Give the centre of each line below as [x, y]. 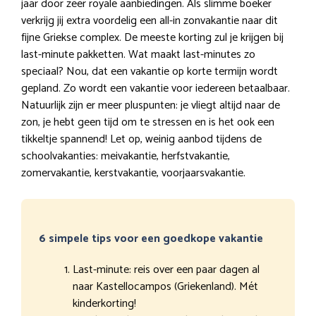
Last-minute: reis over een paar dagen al [166, 269]
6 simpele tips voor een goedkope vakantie [151, 238]
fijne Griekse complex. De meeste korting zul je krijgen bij [152, 37]
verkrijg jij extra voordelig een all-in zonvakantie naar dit [150, 20]
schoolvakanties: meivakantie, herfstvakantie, [126, 156]
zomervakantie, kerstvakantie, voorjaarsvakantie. [133, 173]
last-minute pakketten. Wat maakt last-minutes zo [138, 54]
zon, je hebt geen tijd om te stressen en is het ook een [148, 122]
